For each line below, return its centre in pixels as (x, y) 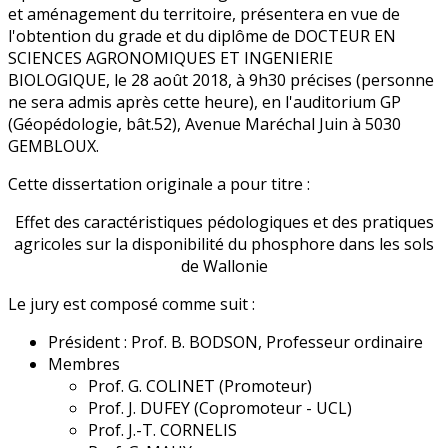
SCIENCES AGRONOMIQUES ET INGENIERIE (170, 58)
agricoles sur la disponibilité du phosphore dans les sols (224, 244)
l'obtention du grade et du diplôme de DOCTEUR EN (202, 36)
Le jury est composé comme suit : (131, 304)
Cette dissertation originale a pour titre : (159, 184)
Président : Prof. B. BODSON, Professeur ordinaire (235, 342)
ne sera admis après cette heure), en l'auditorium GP (204, 102)
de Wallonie (224, 266)
